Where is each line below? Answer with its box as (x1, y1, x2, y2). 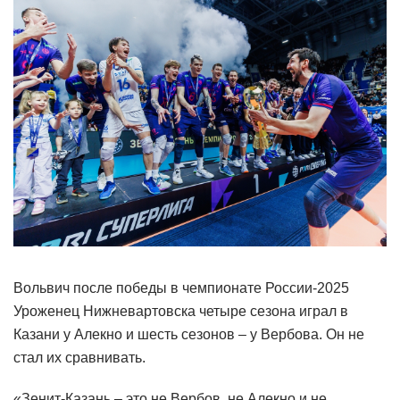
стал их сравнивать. (13, 350, 146, 366)
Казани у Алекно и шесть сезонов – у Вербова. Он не (13, 327, 364, 343)
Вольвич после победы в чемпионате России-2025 (13, 280, 349, 296)
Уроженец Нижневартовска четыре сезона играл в (13, 304, 348, 320)
